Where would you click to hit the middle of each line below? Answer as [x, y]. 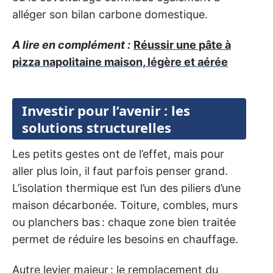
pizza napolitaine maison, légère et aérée [120, 62]
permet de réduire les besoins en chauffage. [125, 239]
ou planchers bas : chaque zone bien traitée [124, 222]
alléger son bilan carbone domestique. [110, 14]
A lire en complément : [71, 45]
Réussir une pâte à [182, 45]
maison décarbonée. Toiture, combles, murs [125, 205]
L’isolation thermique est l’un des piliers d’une [126, 188]
